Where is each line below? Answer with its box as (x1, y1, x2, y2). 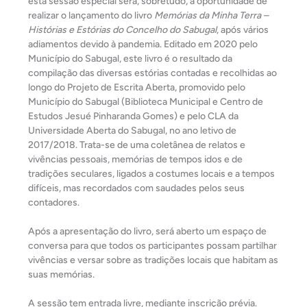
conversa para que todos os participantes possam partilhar (28, 239, 277, 251)
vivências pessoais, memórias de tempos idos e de (28, 153, 243, 165)
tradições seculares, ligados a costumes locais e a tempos (28, 167, 275, 180)
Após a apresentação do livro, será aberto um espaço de (28, 225, 267, 237)
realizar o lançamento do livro (28, 9, 154, 21)
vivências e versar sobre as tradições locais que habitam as (28, 254, 278, 266)
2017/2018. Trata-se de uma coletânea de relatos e (28, 138, 245, 151)
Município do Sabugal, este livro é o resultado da (28, 52, 232, 64)
